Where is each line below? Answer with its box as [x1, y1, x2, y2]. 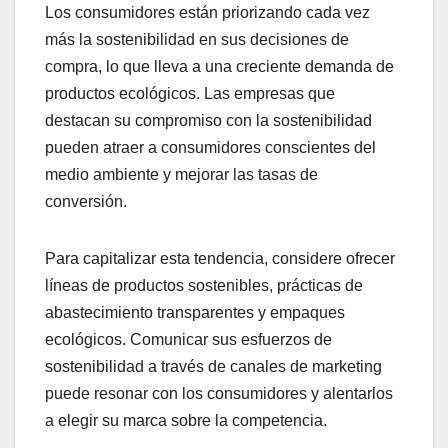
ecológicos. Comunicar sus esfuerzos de [45, 330, 332, 348]
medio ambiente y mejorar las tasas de [45, 165, 318, 183]
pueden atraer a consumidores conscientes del [45, 138, 376, 156]
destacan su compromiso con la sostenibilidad [45, 111, 372, 129]
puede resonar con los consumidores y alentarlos [45, 384, 393, 402]
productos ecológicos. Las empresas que [45, 84, 335, 102]
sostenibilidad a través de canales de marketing [45, 357, 382, 375]
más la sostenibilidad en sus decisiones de [45, 30, 349, 48]
